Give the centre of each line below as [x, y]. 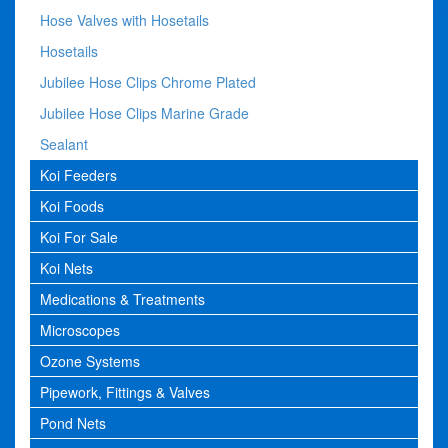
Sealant [64, 143]
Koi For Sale [79, 236]
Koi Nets [66, 267]
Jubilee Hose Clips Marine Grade [144, 112]
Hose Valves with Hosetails [124, 19]
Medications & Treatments [122, 298]
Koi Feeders [78, 174]
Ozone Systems [90, 360]
